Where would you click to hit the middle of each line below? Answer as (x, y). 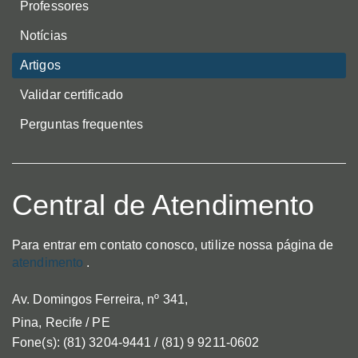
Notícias (44, 36)
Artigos (40, 66)
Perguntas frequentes (82, 125)
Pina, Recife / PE (61, 323)
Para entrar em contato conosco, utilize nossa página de (173, 245)
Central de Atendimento (163, 205)
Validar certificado (72, 95)
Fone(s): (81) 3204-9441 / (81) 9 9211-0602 (136, 343)
